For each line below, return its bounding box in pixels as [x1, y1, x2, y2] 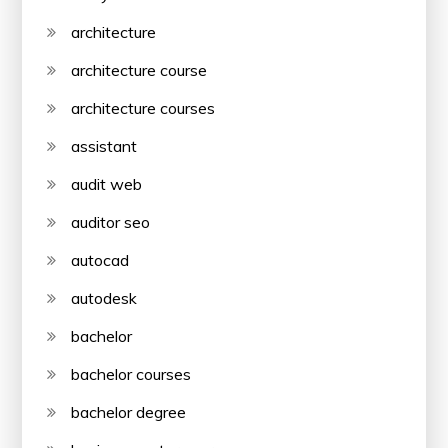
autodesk [71, 287, 138, 308]
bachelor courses [71, 363, 192, 384]
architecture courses [71, 97, 216, 118]
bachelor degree [71, 401, 187, 422]
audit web [71, 173, 143, 194]
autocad [71, 249, 130, 270]
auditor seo [71, 211, 151, 232]
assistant [71, 135, 138, 156]
